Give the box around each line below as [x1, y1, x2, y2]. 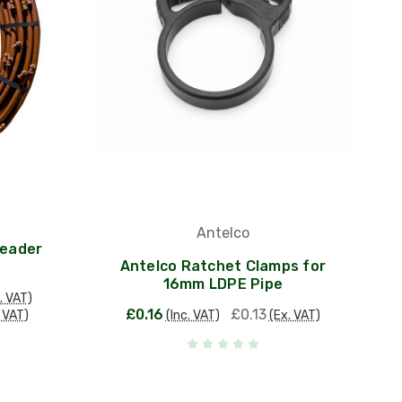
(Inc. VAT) [165, 307, 220, 323]
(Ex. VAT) [268, 307, 320, 323]
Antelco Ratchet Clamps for [119, 257, 327, 275]
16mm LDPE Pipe [162, 275, 284, 293]
